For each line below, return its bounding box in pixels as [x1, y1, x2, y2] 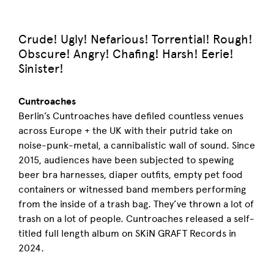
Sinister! [18, 61, 64, 76]
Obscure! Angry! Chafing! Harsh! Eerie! [18, 46, 234, 61]
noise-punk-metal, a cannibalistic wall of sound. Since [18, 139, 255, 151]
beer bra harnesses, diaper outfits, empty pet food [18, 169, 243, 180]
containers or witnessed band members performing [18, 183, 246, 195]
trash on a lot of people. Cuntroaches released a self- [18, 213, 254, 224]
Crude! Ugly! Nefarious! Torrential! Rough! [18, 32, 253, 46]
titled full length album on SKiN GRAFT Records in [18, 228, 236, 239]
